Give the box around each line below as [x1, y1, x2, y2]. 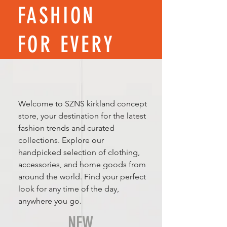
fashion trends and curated [18, 123, 115, 133]
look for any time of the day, [18, 183, 119, 194]
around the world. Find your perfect [18, 171, 146, 181]
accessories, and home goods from [18, 159, 146, 169]
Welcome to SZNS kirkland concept [18, 98, 147, 108]
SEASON [18, 60, 88, 87]
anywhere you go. [18, 196, 82, 206]
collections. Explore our [18, 135, 104, 145]
